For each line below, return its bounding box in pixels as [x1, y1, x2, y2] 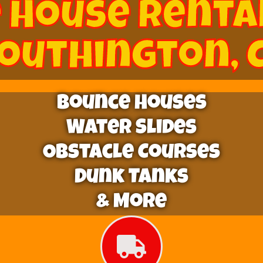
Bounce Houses [56, 94, 207, 115]
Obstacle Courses [43, 143, 220, 164]
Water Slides [66, 119, 197, 140]
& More [96, 193, 167, 214]
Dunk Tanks [75, 168, 188, 189]
